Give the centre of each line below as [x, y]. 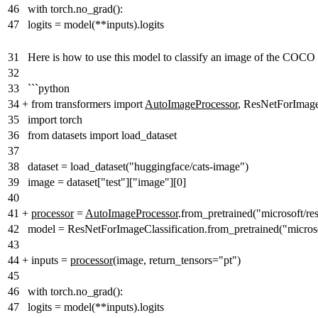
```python [49, 89]
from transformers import [88, 104]
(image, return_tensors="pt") [177, 261]
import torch [55, 120]
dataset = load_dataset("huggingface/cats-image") [138, 167]
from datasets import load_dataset [102, 136]
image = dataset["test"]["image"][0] [107, 182]
